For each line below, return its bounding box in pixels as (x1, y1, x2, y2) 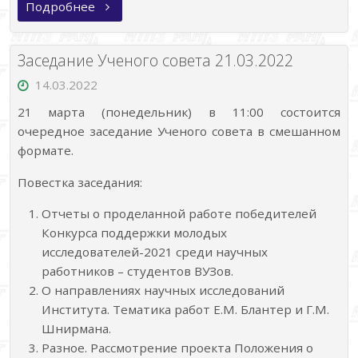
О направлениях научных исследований (42, 281, 285, 298)
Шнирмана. (42, 320, 112, 336)
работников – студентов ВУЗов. (42, 262, 234, 279)
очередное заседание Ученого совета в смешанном (17, 123, 341, 140)
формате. (17, 142, 74, 159)
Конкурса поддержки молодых (42, 224, 228, 241)
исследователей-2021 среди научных (42, 243, 268, 260)
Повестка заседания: (17, 173, 142, 190)
